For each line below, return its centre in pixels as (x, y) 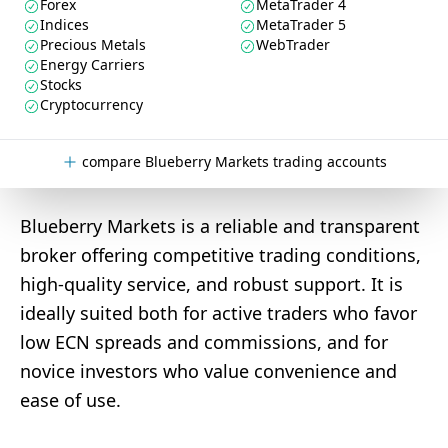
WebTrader (293, 44)
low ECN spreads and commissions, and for (204, 342)
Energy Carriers (92, 64)
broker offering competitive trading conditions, (220, 255)
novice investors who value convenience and (208, 371)
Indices (64, 24)
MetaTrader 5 (301, 24)
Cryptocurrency (91, 104)
